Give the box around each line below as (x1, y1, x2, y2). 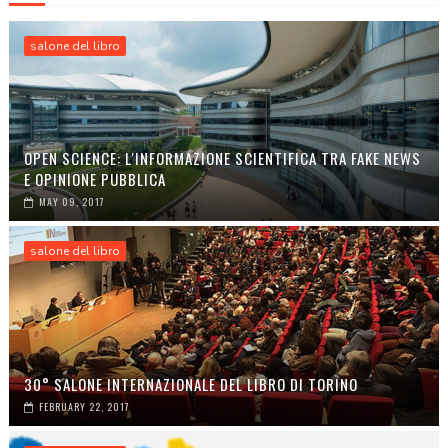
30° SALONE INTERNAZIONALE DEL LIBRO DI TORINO (23, 372, 358, 395)
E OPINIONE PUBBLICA (23, 167, 166, 190)
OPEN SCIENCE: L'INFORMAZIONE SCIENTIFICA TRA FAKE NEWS (23, 146, 421, 169)
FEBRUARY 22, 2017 (38, 398, 130, 414)
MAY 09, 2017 (38, 193, 105, 209)
